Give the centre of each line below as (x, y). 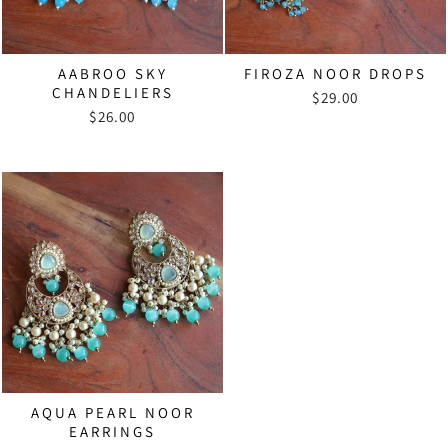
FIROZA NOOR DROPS (335, 73)
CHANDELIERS (112, 92)
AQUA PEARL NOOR (112, 412)
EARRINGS (112, 431)
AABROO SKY (112, 73)
